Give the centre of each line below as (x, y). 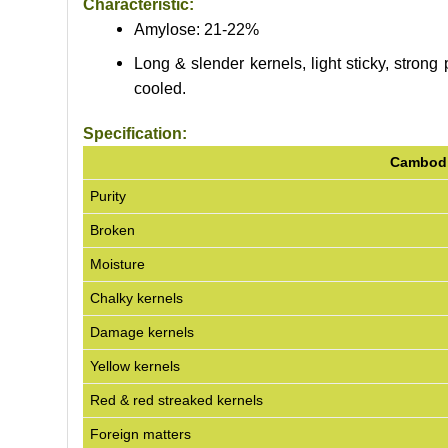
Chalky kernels (137, 298)
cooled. (159, 89)
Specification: (135, 134)
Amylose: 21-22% (196, 29)
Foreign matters (141, 434)
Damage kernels (142, 332)
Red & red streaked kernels (177, 400)
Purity (108, 196)
